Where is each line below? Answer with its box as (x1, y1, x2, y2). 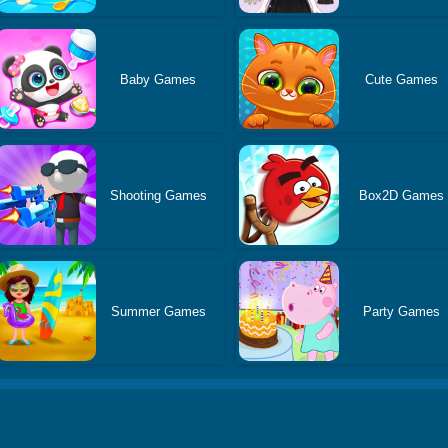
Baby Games (120, 71, 197, 87)
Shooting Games (109, 187, 207, 203)
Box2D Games (359, 187, 445, 203)
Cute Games (365, 71, 439, 87)
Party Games (363, 303, 441, 319)
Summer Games (110, 303, 206, 319)
